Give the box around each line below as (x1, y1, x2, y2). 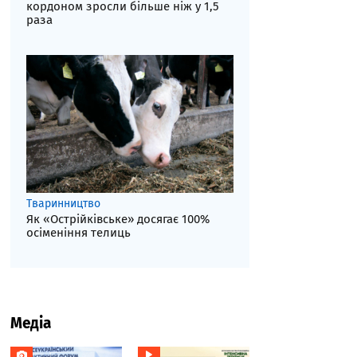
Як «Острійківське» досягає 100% (26, 212, 210, 227)
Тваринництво (26, 197, 100, 211)
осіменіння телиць (26, 226, 131, 241)
